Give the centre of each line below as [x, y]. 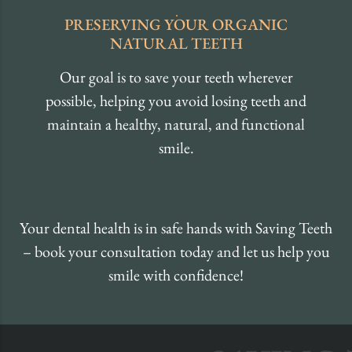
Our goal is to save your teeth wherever [176, 77]
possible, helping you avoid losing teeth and [176, 101]
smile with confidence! [176, 275]
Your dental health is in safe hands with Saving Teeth [176, 228]
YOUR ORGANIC [226, 25]
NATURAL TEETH [176, 44]
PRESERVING [114, 25]
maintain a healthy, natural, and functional [176, 125]
